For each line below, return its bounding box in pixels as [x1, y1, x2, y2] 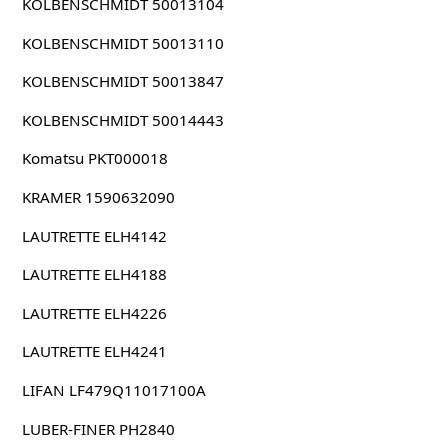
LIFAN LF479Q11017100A [21, 379, 206, 400]
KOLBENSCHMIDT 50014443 [21, 109, 224, 130]
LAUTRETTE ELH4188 [21, 264, 167, 285]
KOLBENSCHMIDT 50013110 [21, 32, 224, 53]
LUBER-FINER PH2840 [21, 418, 175, 439]
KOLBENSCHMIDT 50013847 [21, 71, 224, 92]
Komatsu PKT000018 [21, 148, 168, 169]
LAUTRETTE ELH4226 [21, 302, 167, 323]
